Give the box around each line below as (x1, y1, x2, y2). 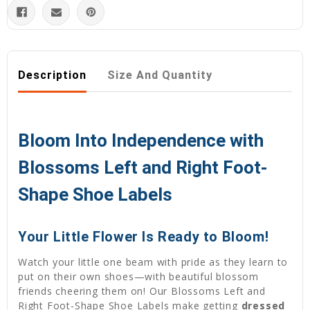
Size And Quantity (107, 69, 212, 82)
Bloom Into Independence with (18, 130, 264, 152)
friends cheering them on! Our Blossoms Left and (18, 284, 266, 298)
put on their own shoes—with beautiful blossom (18, 270, 259, 284)
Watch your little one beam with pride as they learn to (18, 255, 289, 269)
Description (18, 69, 86, 82)
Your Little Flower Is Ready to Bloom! (18, 228, 269, 246)
